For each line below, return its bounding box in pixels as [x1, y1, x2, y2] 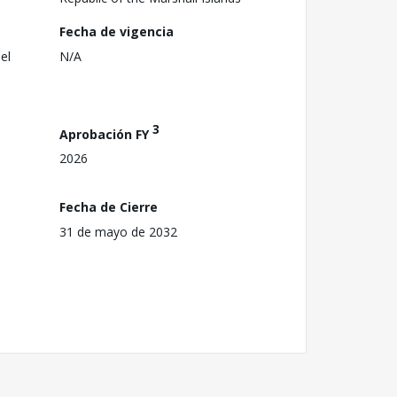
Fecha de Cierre [59, 198, 158, 215]
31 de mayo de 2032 [59, 222, 177, 240]
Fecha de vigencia [59, 22, 174, 40]
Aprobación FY [59, 125, 152, 143]
